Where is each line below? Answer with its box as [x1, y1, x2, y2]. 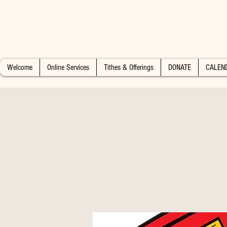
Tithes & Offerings [104, 63, 154, 72]
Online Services [47, 63, 89, 72]
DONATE [168, 63, 191, 72]
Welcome [7, 63, 32, 72]
